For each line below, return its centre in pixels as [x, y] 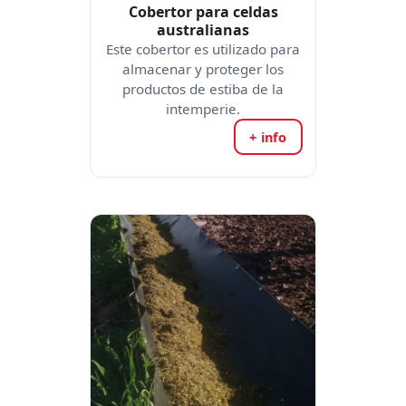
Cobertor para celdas [203, 12]
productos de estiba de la [203, 89]
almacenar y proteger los [203, 69]
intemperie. [203, 109]
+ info [268, 137]
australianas [203, 30]
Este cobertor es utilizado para [203, 49]
